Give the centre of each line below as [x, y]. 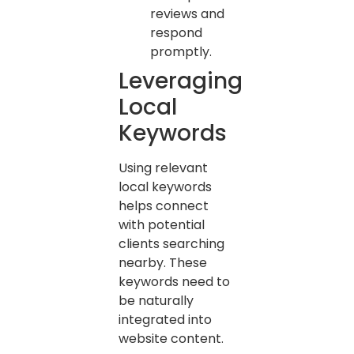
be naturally [156, 300]
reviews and [187, 13]
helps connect [164, 205]
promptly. [181, 51]
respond [176, 32]
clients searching [171, 243]
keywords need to [174, 281]
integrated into [165, 319]
